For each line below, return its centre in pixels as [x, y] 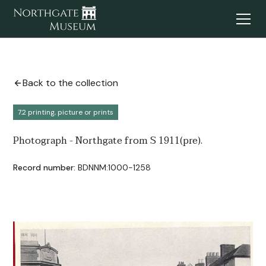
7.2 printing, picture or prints [66, 112]
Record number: [45, 167]
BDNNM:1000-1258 [115, 167]
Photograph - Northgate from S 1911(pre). [108, 141]
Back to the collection [71, 83]
